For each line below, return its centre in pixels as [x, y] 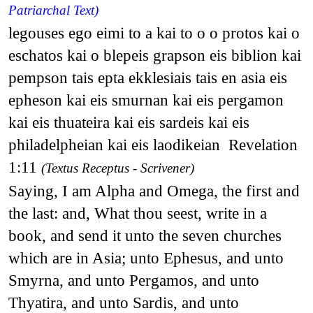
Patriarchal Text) [53, 10]
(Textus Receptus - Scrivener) [117, 168]
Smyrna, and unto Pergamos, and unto [133, 280]
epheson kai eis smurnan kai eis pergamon [146, 100]
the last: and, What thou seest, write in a [137, 213]
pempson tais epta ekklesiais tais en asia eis [147, 77]
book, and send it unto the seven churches [145, 235]
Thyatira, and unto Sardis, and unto [123, 302]
